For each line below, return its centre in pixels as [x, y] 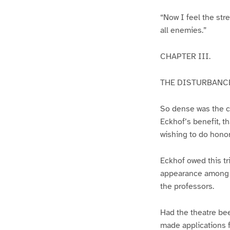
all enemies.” [183, 31]
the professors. [187, 186]
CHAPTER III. [185, 57]
